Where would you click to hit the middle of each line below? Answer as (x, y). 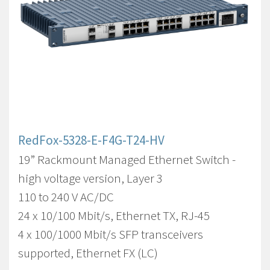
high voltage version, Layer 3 (90, 178)
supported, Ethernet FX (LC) (88, 253)
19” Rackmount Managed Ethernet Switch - (127, 159)
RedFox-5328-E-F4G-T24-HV (91, 140)
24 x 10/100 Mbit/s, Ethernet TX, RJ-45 (114, 215)
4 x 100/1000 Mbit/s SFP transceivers (111, 234)
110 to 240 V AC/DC (66, 197)
